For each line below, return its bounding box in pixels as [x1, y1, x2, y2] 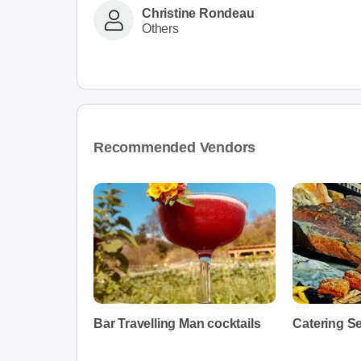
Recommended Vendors [93, 139, 256, 156]
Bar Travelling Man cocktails [93, 317, 261, 330]
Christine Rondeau [142, 6, 255, 20]
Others [142, 21, 179, 35]
